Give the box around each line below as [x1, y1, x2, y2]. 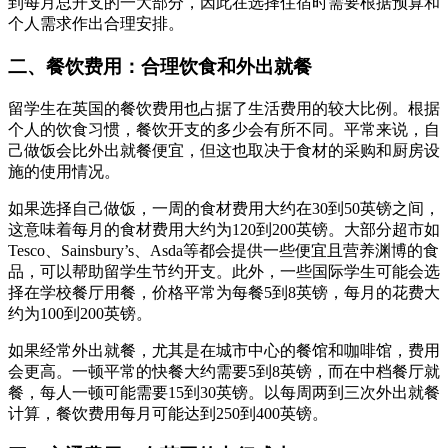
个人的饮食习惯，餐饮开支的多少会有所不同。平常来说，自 [8, 120, 440, 138]
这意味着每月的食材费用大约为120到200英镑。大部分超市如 [8, 220, 440, 238]
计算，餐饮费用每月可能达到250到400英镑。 [8, 404, 328, 422]
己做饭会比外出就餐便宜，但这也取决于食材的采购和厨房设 [8, 141, 440, 159]
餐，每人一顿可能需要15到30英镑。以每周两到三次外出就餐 [8, 383, 440, 401]
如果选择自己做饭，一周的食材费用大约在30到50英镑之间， [8, 199, 440, 217]
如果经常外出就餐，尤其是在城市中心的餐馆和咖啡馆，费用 [8, 341, 440, 359]
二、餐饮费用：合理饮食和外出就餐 [8, 55, 312, 77]
